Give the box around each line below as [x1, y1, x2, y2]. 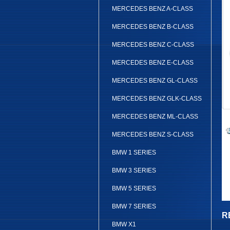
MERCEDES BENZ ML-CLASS [112, 113, 198, 120]
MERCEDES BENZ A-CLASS [112, 5, 193, 12]
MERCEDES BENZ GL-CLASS [112, 77, 198, 84]
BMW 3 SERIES [112, 167, 156, 174]
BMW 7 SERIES [112, 203, 156, 210]
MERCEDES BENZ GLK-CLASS [112, 95, 202, 102]
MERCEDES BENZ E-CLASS [112, 59, 194, 66]
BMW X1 [112, 221, 136, 228]
